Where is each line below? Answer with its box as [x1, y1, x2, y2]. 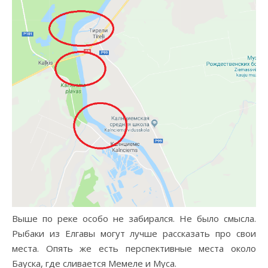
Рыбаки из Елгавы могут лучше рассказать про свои [12, 227, 256, 240]
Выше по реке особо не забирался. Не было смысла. [12, 212, 256, 225]
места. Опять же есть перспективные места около [12, 242, 256, 255]
